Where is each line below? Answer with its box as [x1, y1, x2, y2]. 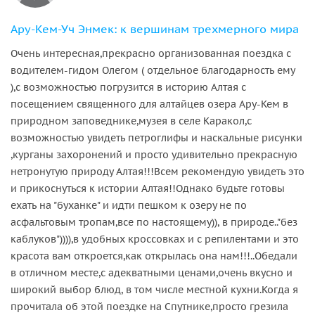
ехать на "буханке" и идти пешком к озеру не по [11, 198, 247, 212]
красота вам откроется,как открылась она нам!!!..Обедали [11, 249, 297, 262]
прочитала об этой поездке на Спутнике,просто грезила [11, 300, 288, 313]
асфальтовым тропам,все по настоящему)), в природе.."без [11, 215, 297, 229]
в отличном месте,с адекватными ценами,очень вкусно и [11, 266, 292, 279]
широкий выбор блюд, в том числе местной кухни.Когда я [11, 283, 298, 296]
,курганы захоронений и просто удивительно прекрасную [11, 148, 297, 161]
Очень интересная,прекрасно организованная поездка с [11, 46, 291, 60]
